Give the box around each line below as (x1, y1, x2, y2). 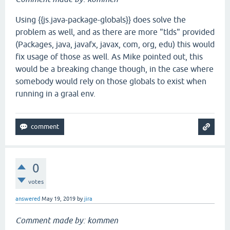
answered (15, 196, 40, 202)
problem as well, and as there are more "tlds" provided (15, 27, 215, 36)
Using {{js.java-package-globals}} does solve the (15, 15, 186, 24)
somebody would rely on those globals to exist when (15, 76, 206, 86)
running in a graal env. (15, 89, 95, 98)
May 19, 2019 (42, 196, 75, 202)
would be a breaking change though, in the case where (15, 64, 214, 73)
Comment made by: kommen (15, 216, 118, 225)
